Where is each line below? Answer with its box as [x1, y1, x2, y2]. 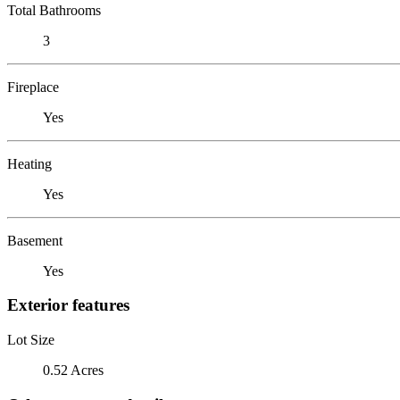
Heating [7, 155, 52, 171]
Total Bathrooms [7, 2, 101, 18]
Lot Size [7, 331, 54, 347]
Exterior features [7, 296, 129, 315]
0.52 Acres [43, 362, 104, 378]
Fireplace [7, 79, 59, 95]
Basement [7, 232, 62, 248]
